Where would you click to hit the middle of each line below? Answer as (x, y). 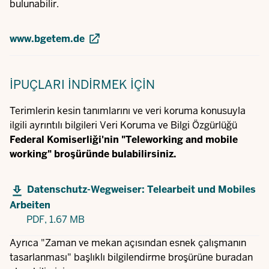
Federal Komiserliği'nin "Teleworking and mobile (124, 140)
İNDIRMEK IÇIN (111, 85)
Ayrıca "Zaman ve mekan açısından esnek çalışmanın (128, 243)
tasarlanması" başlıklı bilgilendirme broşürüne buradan (131, 258)
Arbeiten (30, 205)
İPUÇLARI (37, 85)
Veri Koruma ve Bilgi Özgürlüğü (168, 125)
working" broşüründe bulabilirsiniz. (93, 154)
